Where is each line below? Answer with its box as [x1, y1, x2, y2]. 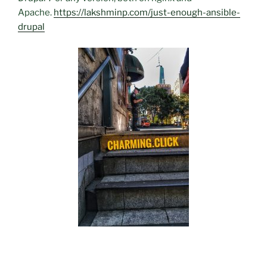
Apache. [18, 7, 54, 18]
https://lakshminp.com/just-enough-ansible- [54, 7, 240, 18]
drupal [18, 21, 45, 33]
